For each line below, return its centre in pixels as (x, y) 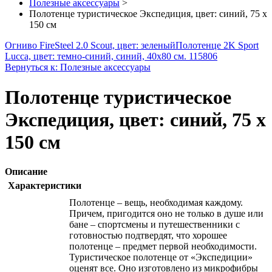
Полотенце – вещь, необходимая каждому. (156, 203)
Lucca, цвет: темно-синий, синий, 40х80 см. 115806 (111, 56)
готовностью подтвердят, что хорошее (148, 236)
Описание (26, 172)
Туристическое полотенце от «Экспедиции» (161, 257)
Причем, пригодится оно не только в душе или (166, 214)
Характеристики (45, 186)
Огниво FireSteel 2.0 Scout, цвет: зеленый (90, 46)
